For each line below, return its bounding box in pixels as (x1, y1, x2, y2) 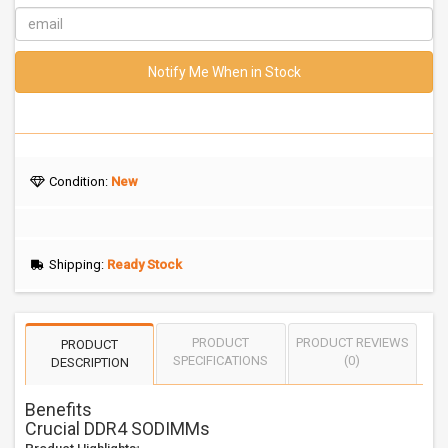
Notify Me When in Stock (147, 64, 301, 80)
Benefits (25, 399, 92, 420)
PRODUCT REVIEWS (295, 335, 409, 350)
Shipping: (45, 257, 107, 272)
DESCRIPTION (50, 355, 129, 370)
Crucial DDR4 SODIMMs (25, 418, 210, 439)
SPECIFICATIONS (173, 353, 269, 368)
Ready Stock (106, 257, 182, 272)
